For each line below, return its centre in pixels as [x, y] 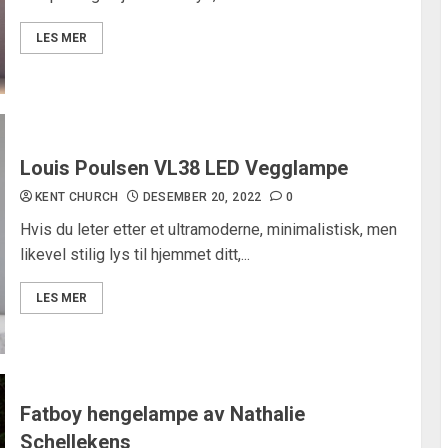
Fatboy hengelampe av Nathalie [162, 414]
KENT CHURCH [76, 197]
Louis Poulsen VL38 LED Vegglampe [183, 168]
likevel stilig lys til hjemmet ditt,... [134, 254]
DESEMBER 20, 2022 [202, 197]
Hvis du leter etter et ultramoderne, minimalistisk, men [208, 229]
